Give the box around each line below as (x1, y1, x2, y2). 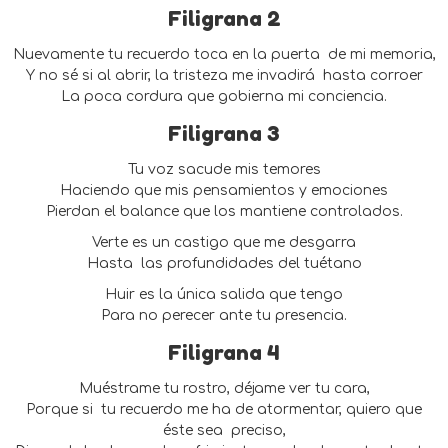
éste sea (162, 423, 223, 438)
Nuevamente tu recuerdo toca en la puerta (12, 47, 320, 62)
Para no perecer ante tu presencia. (101, 308, 347, 323)
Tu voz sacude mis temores (127, 162, 321, 177)
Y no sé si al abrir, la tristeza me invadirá (25, 68, 315, 83)
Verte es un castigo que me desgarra (92, 235, 356, 250)
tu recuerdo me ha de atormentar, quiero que (101, 402, 422, 417)
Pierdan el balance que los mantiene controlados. (45, 204, 403, 219)
